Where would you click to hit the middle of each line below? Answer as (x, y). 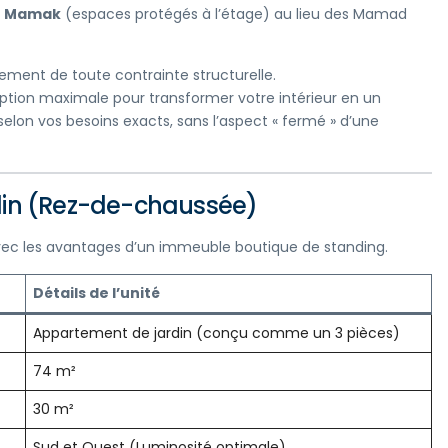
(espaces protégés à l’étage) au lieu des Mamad (234, 14)
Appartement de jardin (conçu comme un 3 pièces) (216, 333)
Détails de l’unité (96, 293)
